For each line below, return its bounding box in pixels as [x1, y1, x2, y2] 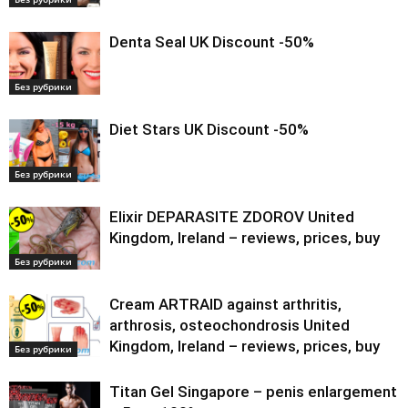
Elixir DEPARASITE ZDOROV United [109, 208, 354, 227]
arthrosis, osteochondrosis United [109, 316, 350, 335]
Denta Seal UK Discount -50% [109, 33, 314, 52]
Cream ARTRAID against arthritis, [109, 295, 342, 314]
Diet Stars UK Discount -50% [109, 120, 309, 139]
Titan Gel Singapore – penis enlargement [109, 382, 397, 402]
